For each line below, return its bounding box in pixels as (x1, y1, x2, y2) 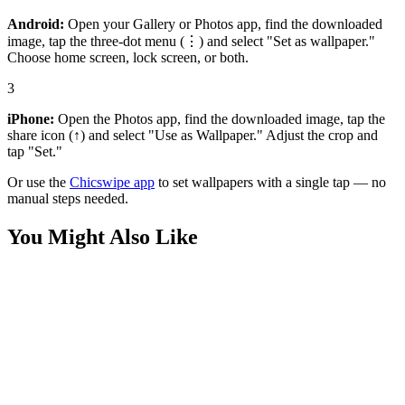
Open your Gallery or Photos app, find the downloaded (64, 15, 382, 32)
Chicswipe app (70, 174, 155, 190)
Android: (7, 15, 64, 32)
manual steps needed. (7, 190, 128, 206)
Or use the (7, 174, 70, 190)
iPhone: (7, 110, 54, 127)
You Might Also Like (7, 224, 198, 249)
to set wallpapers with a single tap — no (155, 174, 386, 190)
